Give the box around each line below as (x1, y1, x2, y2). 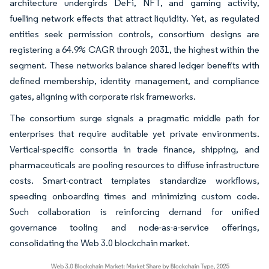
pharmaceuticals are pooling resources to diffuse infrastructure (10, 159, 259, 171)
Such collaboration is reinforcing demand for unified (10, 206, 259, 217)
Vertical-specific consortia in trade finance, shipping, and (10, 144, 259, 155)
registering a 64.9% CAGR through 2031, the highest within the (10, 44, 259, 55)
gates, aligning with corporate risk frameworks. (10, 91, 198, 102)
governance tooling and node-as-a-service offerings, (10, 222, 259, 233)
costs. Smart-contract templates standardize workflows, (10, 175, 259, 186)
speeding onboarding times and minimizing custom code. (10, 190, 259, 202)
